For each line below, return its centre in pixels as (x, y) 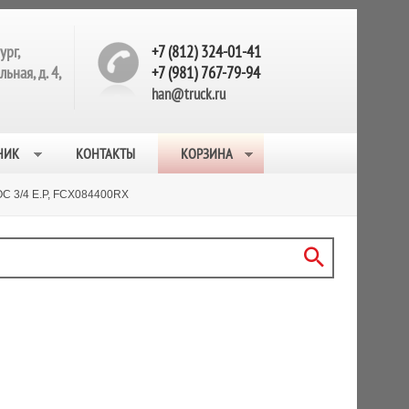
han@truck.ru (188, 94)
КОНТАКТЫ (105, 153)
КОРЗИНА (207, 153)
